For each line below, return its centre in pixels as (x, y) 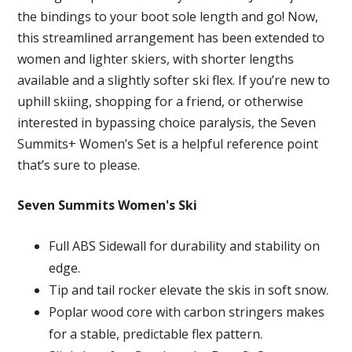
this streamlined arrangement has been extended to (171, 38)
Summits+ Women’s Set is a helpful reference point (168, 144)
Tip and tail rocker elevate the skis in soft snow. (189, 290)
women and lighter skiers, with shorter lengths (156, 59)
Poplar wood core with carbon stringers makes (187, 312)
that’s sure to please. (79, 165)
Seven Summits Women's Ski (108, 205)
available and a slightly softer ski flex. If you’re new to (174, 80)
